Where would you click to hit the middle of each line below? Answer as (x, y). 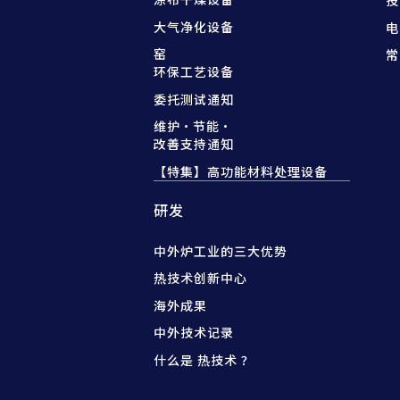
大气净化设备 (194, 26)
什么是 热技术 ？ (204, 359)
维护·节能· (193, 126)
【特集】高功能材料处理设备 (241, 171)
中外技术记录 (194, 333)
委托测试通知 (194, 99)
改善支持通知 (194, 144)
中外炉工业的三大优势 (221, 250)
